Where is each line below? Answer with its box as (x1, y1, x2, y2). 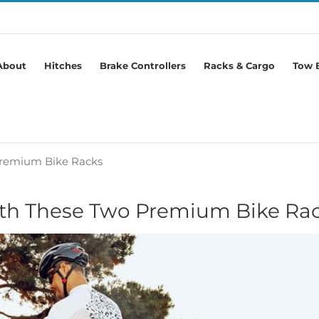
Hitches (44, 60, 82, 71)
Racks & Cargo (204, 60, 275, 71)
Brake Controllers (100, 60, 186, 71)
